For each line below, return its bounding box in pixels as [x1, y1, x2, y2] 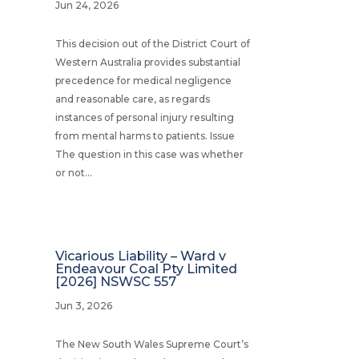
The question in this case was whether [54, 147, 244, 160]
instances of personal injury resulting [54, 111, 234, 123]
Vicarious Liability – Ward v [54, 248, 226, 264]
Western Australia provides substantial [54, 55, 240, 68]
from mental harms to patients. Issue [54, 129, 235, 142]
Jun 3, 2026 [54, 299, 112, 312]
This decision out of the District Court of [54, 37, 250, 50]
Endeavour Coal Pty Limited [54, 260, 237, 276]
